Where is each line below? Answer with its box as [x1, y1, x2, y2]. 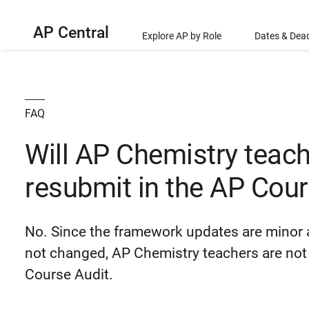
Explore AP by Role [142, 30, 221, 41]
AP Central [33, 23, 109, 42]
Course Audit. [25, 266, 117, 283]
